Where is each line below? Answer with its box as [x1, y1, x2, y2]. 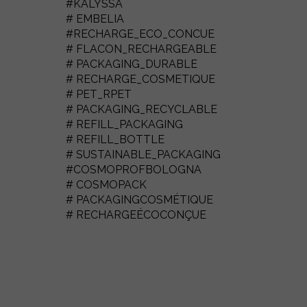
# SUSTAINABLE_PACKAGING [66, 148, 221, 161]
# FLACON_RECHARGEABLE [66, 42, 217, 56]
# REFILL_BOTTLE [66, 133, 164, 146]
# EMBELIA [66, 12, 124, 25]
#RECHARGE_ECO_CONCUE [66, 27, 214, 40]
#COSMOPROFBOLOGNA [66, 163, 201, 176]
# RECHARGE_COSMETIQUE [66, 73, 215, 86]
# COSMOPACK [66, 178, 147, 191]
